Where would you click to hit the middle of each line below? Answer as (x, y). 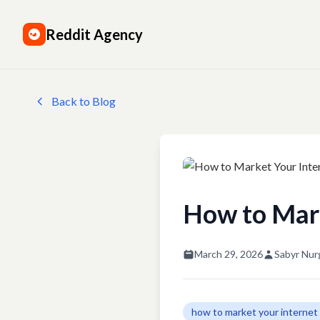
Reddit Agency (94, 34)
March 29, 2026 (229, 254)
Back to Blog (84, 101)
